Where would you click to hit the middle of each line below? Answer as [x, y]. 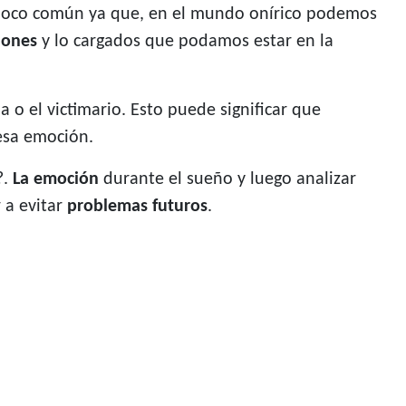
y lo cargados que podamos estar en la [185, 42]
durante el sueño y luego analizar [227, 180]
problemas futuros [137, 207]
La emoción [56, 180]
